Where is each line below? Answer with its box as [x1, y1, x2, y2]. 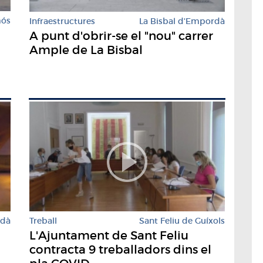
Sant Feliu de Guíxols [139, 215, 225, 227]
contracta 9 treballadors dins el [29, 242, 211, 257]
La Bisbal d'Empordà [139, 16, 225, 27]
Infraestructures [29, 16, 95, 27]
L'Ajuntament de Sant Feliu [29, 228, 188, 243]
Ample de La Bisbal [29, 43, 143, 58]
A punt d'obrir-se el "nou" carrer [29, 29, 213, 43]
